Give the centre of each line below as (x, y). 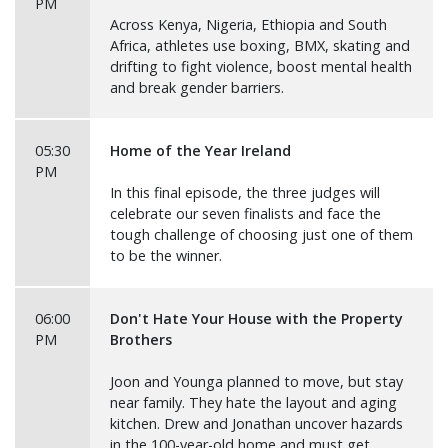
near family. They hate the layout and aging (253, 402)
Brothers (141, 339)
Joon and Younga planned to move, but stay (256, 381)
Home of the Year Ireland (200, 150)
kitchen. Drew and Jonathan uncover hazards (256, 423)
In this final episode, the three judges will (245, 192)
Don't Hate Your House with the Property (256, 318)
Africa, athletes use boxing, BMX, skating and (260, 45)
